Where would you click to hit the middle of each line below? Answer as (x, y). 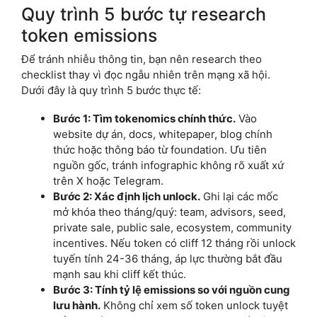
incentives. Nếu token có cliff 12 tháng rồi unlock (174, 243)
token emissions (89, 35)
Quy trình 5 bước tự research (144, 14)
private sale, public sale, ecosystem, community (172, 227)
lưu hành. (77, 305)
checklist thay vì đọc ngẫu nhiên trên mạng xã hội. (146, 74)
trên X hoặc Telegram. (108, 180)
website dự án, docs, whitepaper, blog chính (163, 134)
